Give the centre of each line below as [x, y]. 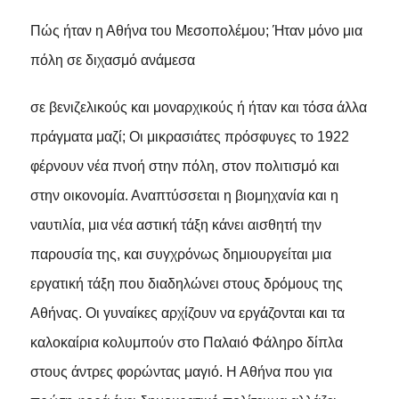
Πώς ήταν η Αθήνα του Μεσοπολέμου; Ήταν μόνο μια [196, 30]
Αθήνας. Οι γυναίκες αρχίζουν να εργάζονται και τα [187, 313]
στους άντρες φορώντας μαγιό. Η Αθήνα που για [181, 371]
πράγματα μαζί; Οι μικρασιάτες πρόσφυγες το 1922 [189, 136]
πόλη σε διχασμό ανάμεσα [112, 60]
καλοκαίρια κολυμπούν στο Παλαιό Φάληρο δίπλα [186, 342]
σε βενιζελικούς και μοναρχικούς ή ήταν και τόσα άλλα [198, 107]
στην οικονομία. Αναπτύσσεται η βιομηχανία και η [184, 195]
